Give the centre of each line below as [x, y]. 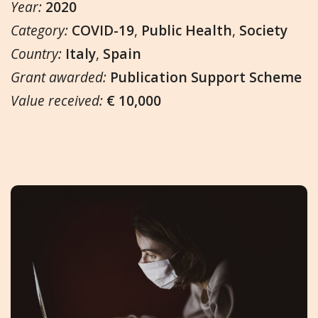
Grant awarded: [60, 77]
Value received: [59, 100]
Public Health [187, 30]
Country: [38, 53]
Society [263, 30]
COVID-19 [103, 30]
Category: [41, 30]
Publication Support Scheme [206, 77]
